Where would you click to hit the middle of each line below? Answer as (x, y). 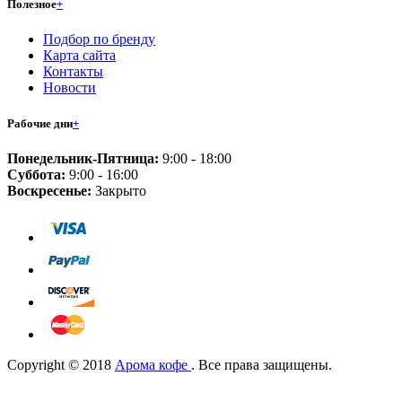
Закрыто (119, 190)
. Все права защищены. (262, 364)
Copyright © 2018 (61, 364)
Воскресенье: (49, 190)
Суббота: (36, 174)
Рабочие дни (40, 123)
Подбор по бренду (99, 39)
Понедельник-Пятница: (83, 158)
